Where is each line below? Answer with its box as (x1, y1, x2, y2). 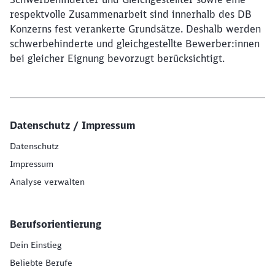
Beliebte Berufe (10, 257, 72, 268)
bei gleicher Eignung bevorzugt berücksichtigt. (10, 52, 225, 64)
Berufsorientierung (10, 218, 101, 230)
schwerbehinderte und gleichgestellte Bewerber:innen (10, 37, 260, 50)
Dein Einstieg (10, 239, 61, 250)
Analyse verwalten (10, 176, 85, 187)
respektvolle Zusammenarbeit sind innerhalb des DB (10, 8, 252, 20)
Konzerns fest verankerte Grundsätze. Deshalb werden (10, 23, 261, 35)
